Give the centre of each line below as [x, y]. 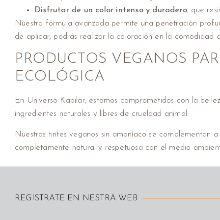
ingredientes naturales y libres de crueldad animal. [102, 114]
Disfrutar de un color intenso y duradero [111, 10]
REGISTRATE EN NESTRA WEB [76, 198]
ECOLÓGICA [60, 77]
